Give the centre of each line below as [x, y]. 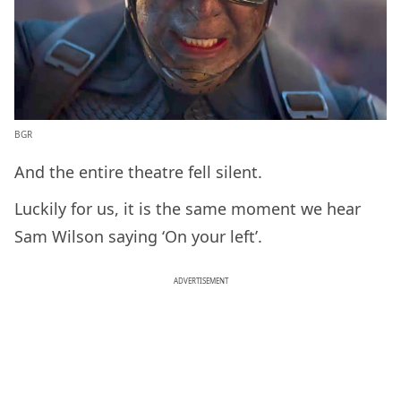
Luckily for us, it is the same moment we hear [188, 208]
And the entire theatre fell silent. [141, 171]
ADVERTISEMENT [200, 280]
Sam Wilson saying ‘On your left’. [138, 236]
